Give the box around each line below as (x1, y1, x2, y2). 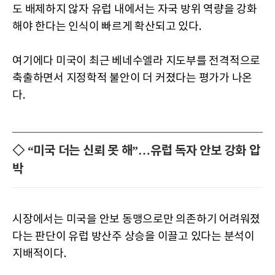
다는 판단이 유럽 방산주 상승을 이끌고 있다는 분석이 (12, 230, 255, 243)
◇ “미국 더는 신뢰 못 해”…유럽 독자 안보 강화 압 (12, 144, 260, 158)
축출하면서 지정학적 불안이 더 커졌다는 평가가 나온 (12, 72, 252, 85)
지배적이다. (12, 247, 66, 260)
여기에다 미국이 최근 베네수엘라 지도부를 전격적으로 (12, 55, 260, 68)
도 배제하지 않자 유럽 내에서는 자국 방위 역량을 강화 (12, 3, 257, 16)
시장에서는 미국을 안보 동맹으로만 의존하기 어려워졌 (12, 213, 260, 226)
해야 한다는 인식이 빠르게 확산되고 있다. (12, 20, 201, 33)
